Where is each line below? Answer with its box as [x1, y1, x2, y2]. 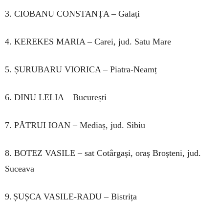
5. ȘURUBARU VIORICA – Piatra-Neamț [5, 64, 157, 74]
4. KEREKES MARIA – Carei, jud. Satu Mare [5, 36, 171, 46]
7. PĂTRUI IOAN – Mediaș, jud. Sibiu [5, 120, 145, 130]
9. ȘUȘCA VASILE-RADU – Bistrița [5, 191, 137, 201]
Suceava [5, 163, 34, 174]
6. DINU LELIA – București [5, 92, 107, 102]
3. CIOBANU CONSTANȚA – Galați [5, 8, 140, 19]
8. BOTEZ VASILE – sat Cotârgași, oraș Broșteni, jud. [5, 148, 201, 158]
